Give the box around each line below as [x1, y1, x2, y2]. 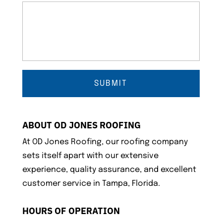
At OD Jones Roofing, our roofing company [22, 138, 188, 147]
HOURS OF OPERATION [22, 205, 120, 217]
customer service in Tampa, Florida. [22, 179, 160, 188]
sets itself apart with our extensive [22, 152, 159, 161]
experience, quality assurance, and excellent [22, 166, 196, 174]
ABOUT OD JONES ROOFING [22, 119, 141, 131]
